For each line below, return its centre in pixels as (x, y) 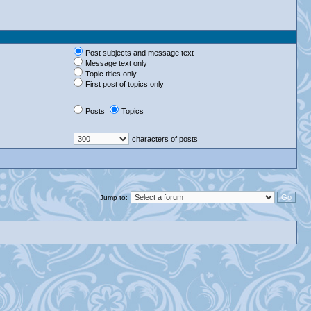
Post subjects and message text (140, 53)
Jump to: (114, 197)
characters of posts (165, 139)
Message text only (116, 63)
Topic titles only (111, 74)
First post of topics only (125, 84)
